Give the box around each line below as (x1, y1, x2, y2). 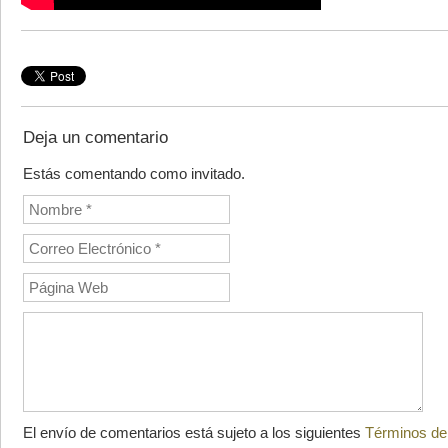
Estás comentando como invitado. (23, 165, 245, 183)
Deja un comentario (23, 128, 168, 147)
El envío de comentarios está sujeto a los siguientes (23, 424, 365, 442)
